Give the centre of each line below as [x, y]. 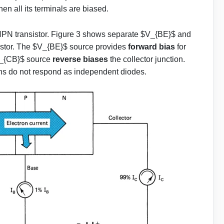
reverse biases [80, 59]
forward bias [151, 46]
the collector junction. [146, 59]
